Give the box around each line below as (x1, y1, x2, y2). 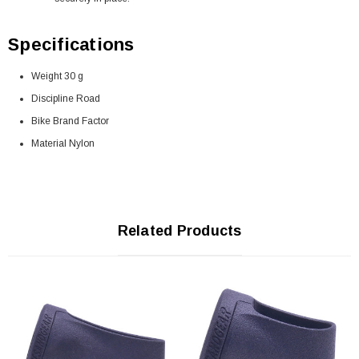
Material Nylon (30, 137, 95, 149)
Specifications (8, 34, 135, 54)
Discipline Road (30, 92, 100, 104)
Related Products (117, 222, 242, 239)
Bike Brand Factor (30, 115, 109, 127)
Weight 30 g (30, 70, 83, 82)
